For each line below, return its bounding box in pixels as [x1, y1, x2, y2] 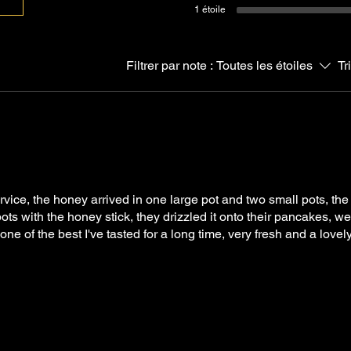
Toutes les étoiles [216, 58, 313, 73]
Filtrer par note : [126, 58, 213, 73]
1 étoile [194, 4, 226, 15]
